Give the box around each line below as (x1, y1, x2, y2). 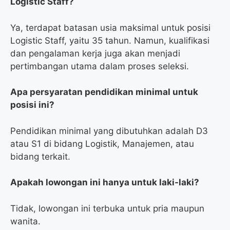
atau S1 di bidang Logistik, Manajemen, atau (10, 138, 194, 149)
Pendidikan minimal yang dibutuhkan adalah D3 (10, 125, 208, 136)
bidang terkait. (10, 151, 70, 162)
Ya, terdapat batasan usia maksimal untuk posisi (10, 22, 210, 33)
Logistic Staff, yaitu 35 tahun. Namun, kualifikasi (10, 35, 209, 46)
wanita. (10, 216, 41, 226)
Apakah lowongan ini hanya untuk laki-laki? (10, 177, 199, 188)
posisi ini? (10, 100, 54, 110)
